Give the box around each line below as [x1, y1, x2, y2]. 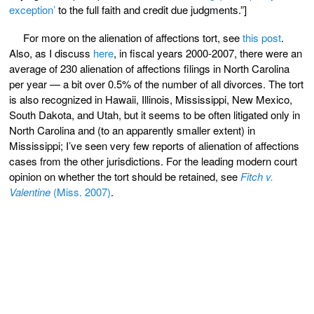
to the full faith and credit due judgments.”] [55, 1, 247, 17]
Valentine [9, 184, 50, 199]
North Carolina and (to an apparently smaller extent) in [9, 122, 255, 137]
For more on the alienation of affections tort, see [23, 29, 243, 45]
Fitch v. [240, 168, 273, 184]
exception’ [9, 1, 55, 17]
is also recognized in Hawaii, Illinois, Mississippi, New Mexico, [9, 91, 292, 107]
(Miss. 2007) [50, 184, 111, 199]
